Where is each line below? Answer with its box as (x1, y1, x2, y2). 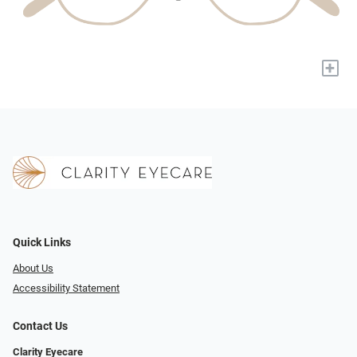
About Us (13, 262, 53, 275)
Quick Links (13, 236, 71, 250)
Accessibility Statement (13, 281, 120, 294)
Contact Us (13, 319, 68, 333)
